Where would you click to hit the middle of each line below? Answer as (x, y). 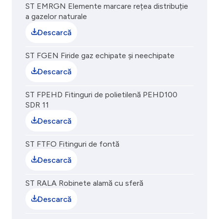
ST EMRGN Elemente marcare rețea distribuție (107, 6)
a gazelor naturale (56, 16)
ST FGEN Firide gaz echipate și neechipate (100, 55)
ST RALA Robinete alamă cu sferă (84, 183)
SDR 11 (37, 105)
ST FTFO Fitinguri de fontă (72, 144)
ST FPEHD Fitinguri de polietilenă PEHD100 (101, 95)
